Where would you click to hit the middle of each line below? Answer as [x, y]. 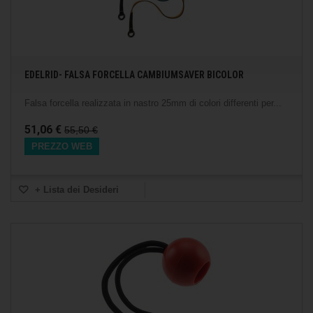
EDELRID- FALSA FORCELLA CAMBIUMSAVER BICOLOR [134, 75]
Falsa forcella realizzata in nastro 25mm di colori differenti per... [153, 103]
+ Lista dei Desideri [75, 190]
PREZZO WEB [62, 146]
